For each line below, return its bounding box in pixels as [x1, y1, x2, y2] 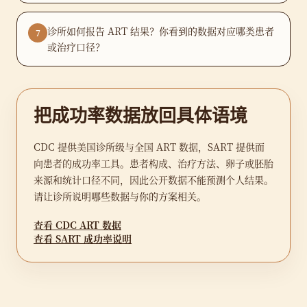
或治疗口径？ [47, 40, 105, 53]
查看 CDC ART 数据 [34, 218, 121, 232]
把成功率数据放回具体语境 [34, 106, 247, 127]
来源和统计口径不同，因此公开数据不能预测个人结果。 [34, 173, 273, 186]
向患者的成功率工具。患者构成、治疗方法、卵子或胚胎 [34, 156, 273, 170]
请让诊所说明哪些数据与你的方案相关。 [34, 189, 206, 203]
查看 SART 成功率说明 [34, 232, 132, 245]
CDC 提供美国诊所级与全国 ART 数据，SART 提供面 [34, 140, 265, 153]
